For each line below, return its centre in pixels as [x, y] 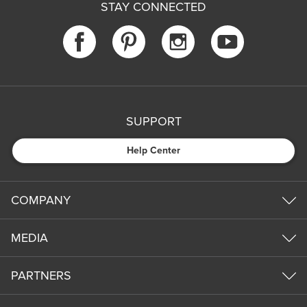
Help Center [153, 151]
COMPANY [41, 200]
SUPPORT [153, 122]
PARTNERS [41, 276]
